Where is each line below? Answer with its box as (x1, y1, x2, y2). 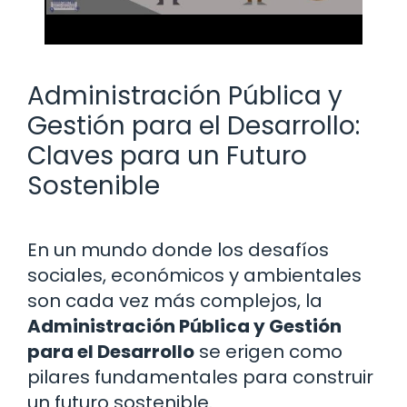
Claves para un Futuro (27, 137, 307, 174)
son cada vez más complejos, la (27, 287, 323, 313)
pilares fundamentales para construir (27, 363, 373, 390)
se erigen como (194, 338, 342, 364)
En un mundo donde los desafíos (27, 236, 329, 263)
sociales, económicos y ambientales (27, 262, 362, 288)
